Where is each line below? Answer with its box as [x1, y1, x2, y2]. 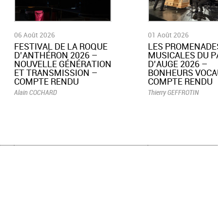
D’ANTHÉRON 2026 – [14, 49, 97, 61]
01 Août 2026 [147, 30, 189, 40]
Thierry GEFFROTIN [147, 88, 199, 97]
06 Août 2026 [14, 30, 55, 40]
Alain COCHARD [14, 88, 57, 97]
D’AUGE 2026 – [147, 58, 207, 70]
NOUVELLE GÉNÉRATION [14, 58, 111, 70]
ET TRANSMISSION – [14, 67, 97, 79]
